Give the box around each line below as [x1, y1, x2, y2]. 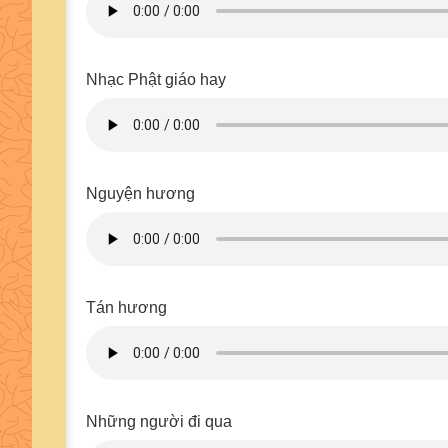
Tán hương [86, 299, 167, 316]
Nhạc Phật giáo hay [86, 71, 226, 88]
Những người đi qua [86, 413, 232, 430]
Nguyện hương [86, 185, 195, 202]
